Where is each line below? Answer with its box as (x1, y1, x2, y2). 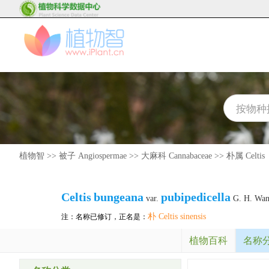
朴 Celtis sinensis (148, 212, 206, 221)
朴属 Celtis (226, 151, 265, 160)
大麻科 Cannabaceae (141, 151, 212, 160)
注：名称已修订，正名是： (61, 213, 148, 221)
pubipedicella (161, 190, 231, 204)
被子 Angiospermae (59, 151, 127, 160)
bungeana (94, 190, 144, 204)
